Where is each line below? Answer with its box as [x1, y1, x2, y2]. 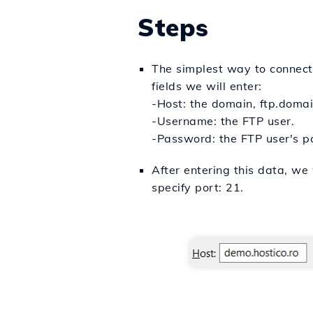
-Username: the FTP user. [152, 114, 294, 128]
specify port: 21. [152, 180, 244, 194]
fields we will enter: [152, 79, 262, 93]
